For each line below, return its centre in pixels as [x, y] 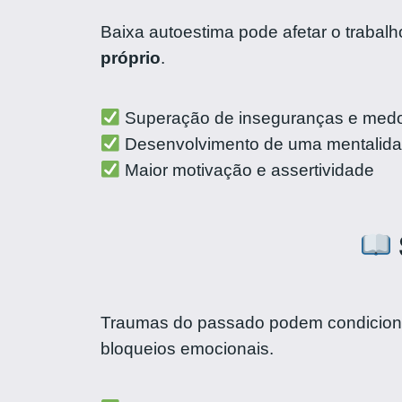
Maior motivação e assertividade [247, 170]
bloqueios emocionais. [187, 348]
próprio [131, 58]
